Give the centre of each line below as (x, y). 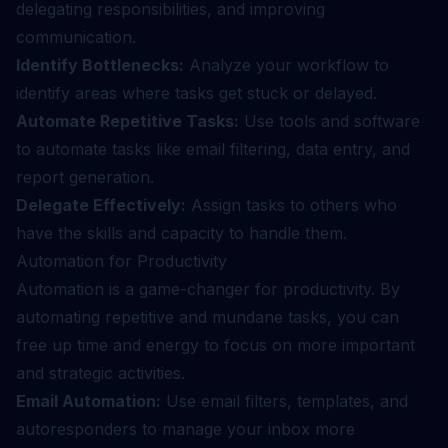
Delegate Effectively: (101, 205)
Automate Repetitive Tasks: (127, 121)
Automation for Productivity (121, 261)
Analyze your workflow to (286, 65)
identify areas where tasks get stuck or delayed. (196, 93)
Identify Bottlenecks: (100, 65)
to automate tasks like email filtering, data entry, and (213, 149)
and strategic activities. (100, 373)
